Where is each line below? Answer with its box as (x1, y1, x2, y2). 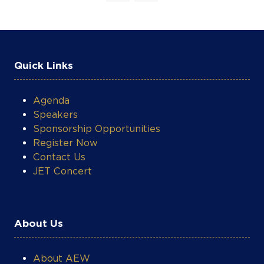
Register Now (33, 134, 98, 146)
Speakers (33, 106, 78, 118)
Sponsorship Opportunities (33, 120, 160, 132)
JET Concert (33, 163, 92, 174)
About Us (14, 214, 63, 227)
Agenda (33, 92, 70, 104)
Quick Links (14, 57, 73, 69)
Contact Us (33, 148, 85, 160)
